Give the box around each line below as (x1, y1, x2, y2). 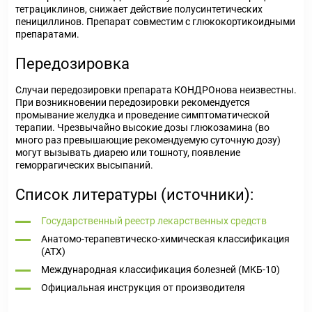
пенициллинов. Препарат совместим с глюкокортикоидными (15, 16, 295, 27)
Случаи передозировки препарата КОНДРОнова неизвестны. (15, 84, 297, 95)
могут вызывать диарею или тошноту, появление (15, 147, 240, 158)
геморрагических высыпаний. (15, 159, 153, 171)
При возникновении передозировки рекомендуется (15, 97, 250, 108)
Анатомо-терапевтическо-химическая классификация (41, 233, 290, 244)
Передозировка (15, 55, 130, 72)
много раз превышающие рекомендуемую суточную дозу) (15, 134, 281, 146)
